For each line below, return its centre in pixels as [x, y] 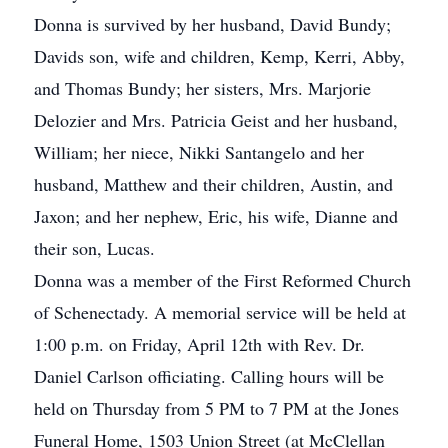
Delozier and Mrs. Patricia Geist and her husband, [216, 120]
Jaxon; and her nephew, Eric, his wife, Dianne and [216, 216]
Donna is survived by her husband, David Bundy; [212, 24]
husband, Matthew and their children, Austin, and [213, 184]
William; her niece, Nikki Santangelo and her [199, 152]
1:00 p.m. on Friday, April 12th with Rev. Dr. [199, 344]
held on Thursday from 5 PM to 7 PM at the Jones [216, 408]
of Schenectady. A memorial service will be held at [220, 312]
